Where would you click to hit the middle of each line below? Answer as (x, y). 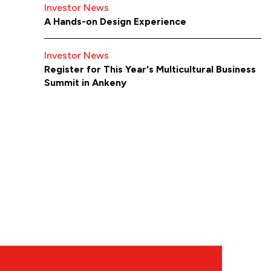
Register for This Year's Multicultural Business (150, 70)
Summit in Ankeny (86, 83)
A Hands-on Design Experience (116, 22)
